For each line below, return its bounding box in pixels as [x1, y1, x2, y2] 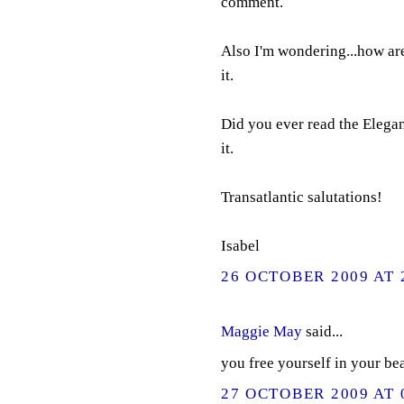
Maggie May [220, 322, 302, 340]
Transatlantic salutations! [220, 188, 382, 207]
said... [301, 322, 343, 340]
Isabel [220, 237, 260, 255]
